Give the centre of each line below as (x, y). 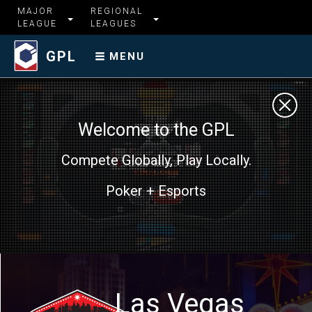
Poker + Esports (156, 190)
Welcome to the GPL (156, 130)
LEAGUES (114, 24)
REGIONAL (117, 11)
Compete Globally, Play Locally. (156, 160)
